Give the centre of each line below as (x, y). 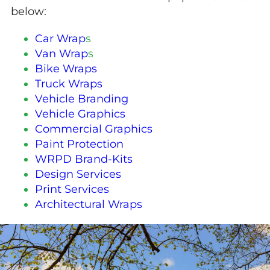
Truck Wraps (69, 84)
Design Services (78, 174)
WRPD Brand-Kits (84, 159)
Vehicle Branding (82, 99)
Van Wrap (61, 54)
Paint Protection (79, 144)
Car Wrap (60, 39)
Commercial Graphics (94, 129)
